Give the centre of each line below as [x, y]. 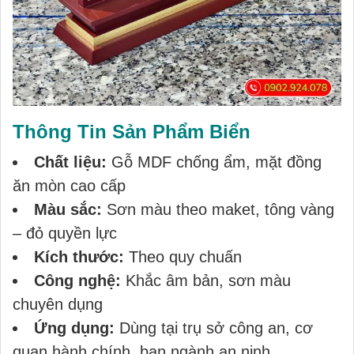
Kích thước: [79, 257]
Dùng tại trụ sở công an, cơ [214, 328]
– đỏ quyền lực [65, 233]
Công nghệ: [77, 281]
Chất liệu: [70, 162]
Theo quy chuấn [183, 257]
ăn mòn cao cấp [69, 186]
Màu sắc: [68, 209]
